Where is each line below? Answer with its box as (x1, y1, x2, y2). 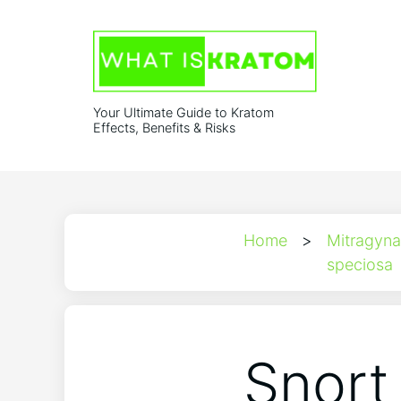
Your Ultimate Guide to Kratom (93, 105, 274, 121)
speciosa (327, 255, 393, 275)
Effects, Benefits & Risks (93, 120, 235, 136)
